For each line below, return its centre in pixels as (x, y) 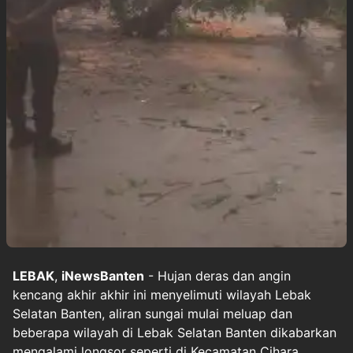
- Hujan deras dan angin (217, 276)
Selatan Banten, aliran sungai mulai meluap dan (152, 314)
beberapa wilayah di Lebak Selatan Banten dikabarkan (175, 333)
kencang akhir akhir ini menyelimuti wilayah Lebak (162, 295)
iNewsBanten (103, 276)
